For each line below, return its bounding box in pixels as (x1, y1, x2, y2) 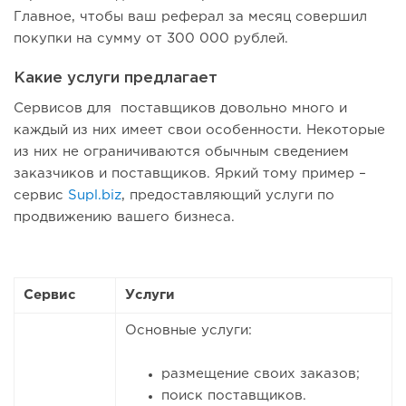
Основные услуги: (125, 324, 252, 337)
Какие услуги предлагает (14, 72, 217, 86)
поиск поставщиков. (161, 390, 306, 402)
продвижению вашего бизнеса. (14, 211, 235, 224)
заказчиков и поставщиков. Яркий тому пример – (14, 168, 366, 180)
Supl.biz (68, 189, 121, 202)
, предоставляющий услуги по (121, 189, 334, 202)
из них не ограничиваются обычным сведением (14, 146, 349, 159)
